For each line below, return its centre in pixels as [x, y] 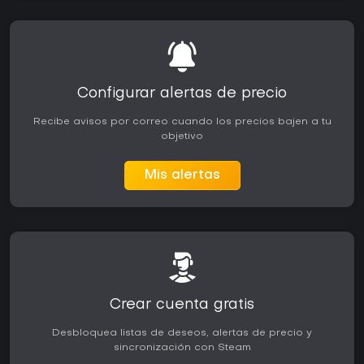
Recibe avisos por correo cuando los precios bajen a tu [182, 122]
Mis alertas [182, 176]
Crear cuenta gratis [182, 305]
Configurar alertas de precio [182, 94]
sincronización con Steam [182, 348]
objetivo [182, 137]
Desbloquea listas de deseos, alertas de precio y [182, 334]
